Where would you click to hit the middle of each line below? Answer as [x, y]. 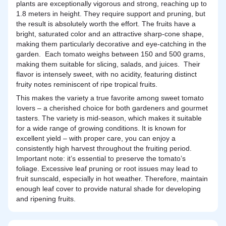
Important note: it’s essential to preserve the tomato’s [101, 158]
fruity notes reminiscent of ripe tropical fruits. [87, 84]
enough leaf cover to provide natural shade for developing [108, 189]
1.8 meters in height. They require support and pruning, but [111, 14]
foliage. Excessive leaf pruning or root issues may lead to [107, 168]
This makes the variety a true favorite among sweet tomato [110, 98]
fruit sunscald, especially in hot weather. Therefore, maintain [112, 179]
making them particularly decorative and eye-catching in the [111, 44]
